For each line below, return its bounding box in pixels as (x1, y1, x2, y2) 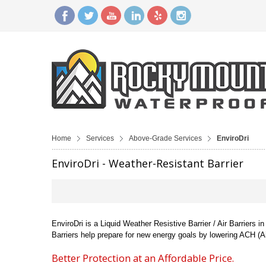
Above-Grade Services (129, 135, 202, 142)
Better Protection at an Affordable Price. (52, 251, 234, 265)
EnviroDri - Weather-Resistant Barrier (52, 156, 243, 170)
